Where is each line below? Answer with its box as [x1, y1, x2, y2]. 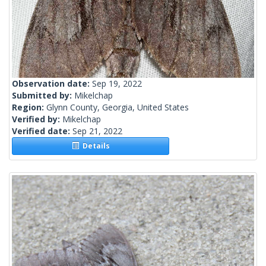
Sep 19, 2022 [92, 78, 142, 90]
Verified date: [12, 125, 72, 137]
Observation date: [12, 78, 92, 90]
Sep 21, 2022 [72, 125, 122, 137]
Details [78, 141, 110, 151]
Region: [12, 102, 46, 113]
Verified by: [12, 113, 62, 125]
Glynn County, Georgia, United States [46, 102, 189, 113]
